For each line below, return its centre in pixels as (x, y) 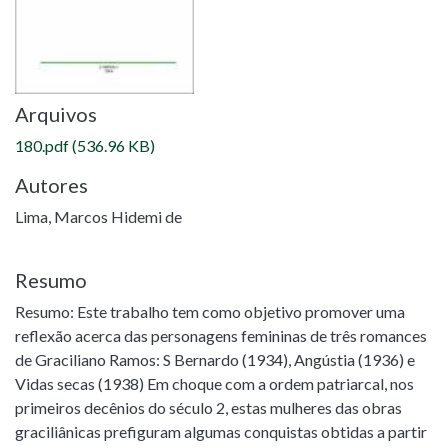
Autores (51, 185)
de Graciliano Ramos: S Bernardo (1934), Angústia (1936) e (215, 359)
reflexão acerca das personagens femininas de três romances (221, 335)
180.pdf (42, 145)
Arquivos (56, 114)
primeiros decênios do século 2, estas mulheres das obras (208, 407)
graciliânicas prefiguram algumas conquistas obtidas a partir (221, 431)
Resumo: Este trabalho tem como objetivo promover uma (210, 311)
